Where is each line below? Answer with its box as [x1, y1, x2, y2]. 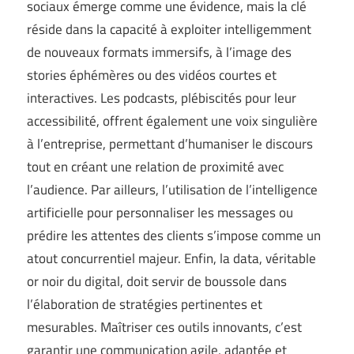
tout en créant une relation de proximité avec [27, 156, 284, 177]
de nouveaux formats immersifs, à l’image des [27, 41, 292, 62]
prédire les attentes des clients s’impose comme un [27, 224, 321, 246]
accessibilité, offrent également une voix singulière [27, 110, 318, 131]
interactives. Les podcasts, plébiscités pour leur [27, 87, 296, 108]
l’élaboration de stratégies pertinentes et [27, 293, 262, 314]
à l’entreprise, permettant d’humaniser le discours [27, 133, 313, 154]
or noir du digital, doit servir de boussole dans [27, 270, 287, 292]
